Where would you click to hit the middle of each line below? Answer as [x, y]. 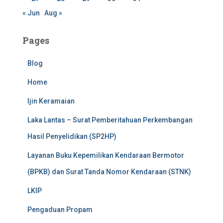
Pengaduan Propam [60, 210]
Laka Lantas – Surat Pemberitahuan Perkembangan [110, 120]
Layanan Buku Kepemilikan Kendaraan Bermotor [106, 156]
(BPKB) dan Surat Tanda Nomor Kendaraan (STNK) [109, 172]
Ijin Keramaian [51, 101]
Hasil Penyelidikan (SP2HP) [72, 137]
